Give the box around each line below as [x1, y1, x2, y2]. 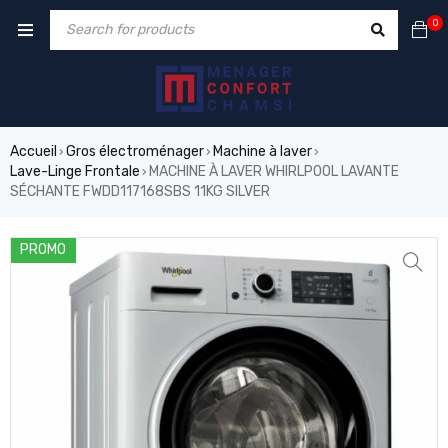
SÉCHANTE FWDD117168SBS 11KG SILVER [10, 183, 270, 201]
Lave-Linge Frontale [10, 163, 140, 181]
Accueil [10, 143, 57, 161]
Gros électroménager [66, 143, 204, 161]
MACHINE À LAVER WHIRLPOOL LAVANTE [149, 163, 399, 181]
